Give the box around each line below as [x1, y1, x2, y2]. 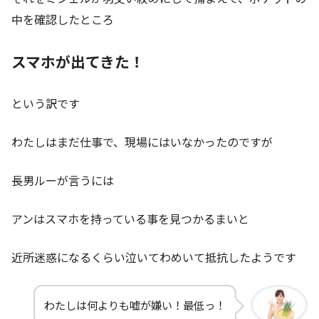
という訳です [11, 95, 80, 113]
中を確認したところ [11, 11, 114, 28]
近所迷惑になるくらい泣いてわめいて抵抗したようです [11, 249, 296, 266]
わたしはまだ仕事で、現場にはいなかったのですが [11, 133, 273, 151]
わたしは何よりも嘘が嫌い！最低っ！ [44, 297, 226, 313]
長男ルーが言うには [11, 172, 114, 189]
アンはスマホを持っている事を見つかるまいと [11, 210, 249, 228]
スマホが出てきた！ [11, 51, 145, 73]
